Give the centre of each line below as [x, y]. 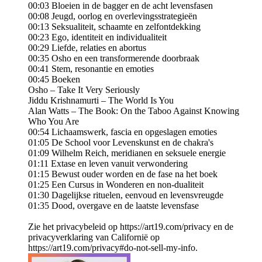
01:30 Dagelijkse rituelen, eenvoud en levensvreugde [126, 195]
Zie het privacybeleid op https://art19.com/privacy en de [131, 227]
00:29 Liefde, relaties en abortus [87, 48]
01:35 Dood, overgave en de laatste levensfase [113, 206]
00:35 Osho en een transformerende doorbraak [114, 58]
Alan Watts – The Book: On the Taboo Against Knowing [134, 111]
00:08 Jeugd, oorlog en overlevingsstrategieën [113, 16]
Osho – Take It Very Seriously [84, 90]
